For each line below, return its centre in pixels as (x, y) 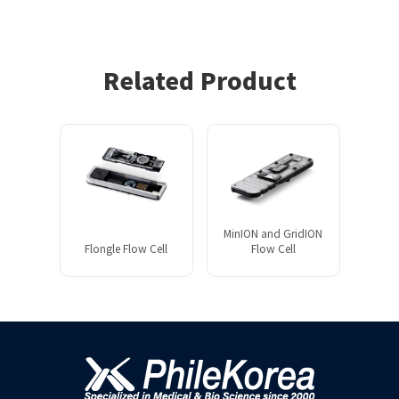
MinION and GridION (273, 232)
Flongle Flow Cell (126, 248)
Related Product (199, 79)
